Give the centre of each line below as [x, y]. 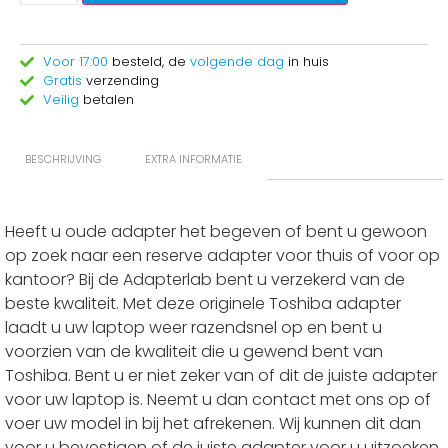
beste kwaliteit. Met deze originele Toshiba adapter [203, 303]
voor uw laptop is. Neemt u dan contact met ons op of [218, 399]
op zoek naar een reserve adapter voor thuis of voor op [222, 255]
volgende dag [236, 61]
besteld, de [150, 61]
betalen [106, 99]
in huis [306, 61]
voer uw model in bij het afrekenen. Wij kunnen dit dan [213, 423]
